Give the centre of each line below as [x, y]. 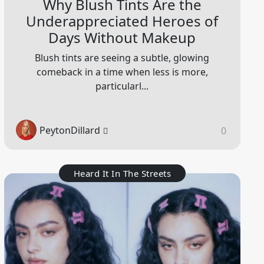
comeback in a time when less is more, [122, 72]
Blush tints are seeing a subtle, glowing [122, 58]
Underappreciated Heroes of [122, 21]
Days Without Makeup [122, 38]
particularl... [122, 86]
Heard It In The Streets [122, 174]
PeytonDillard [70, 130]
